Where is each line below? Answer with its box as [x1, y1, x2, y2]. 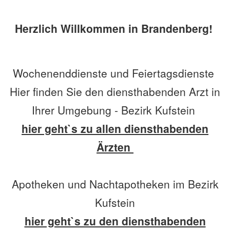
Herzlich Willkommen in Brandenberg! [14, 20, 213, 36]
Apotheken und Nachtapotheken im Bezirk [11, 176, 219, 191]
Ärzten [97, 139, 133, 155]
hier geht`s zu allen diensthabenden [22, 120, 208, 136]
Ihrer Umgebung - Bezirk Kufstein [32, 102, 198, 118]
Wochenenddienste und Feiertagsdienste [13, 65, 217, 81]
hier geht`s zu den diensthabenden [24, 213, 206, 228]
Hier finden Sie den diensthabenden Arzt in [10, 83, 220, 99]
